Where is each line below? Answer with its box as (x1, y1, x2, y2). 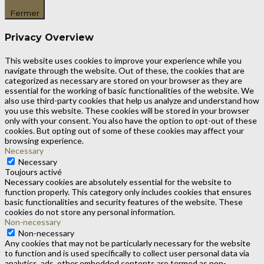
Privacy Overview (5, 32, 94, 44)
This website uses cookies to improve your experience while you (5, 55, 242, 66)
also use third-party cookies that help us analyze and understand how (5, 95, 259, 106)
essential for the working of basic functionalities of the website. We (5, 85, 254, 96)
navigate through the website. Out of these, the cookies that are (5, 65, 245, 76)
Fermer (10, 8, 39, 18)
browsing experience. (5, 136, 84, 146)
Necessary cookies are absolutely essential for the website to (5, 177, 232, 187)
